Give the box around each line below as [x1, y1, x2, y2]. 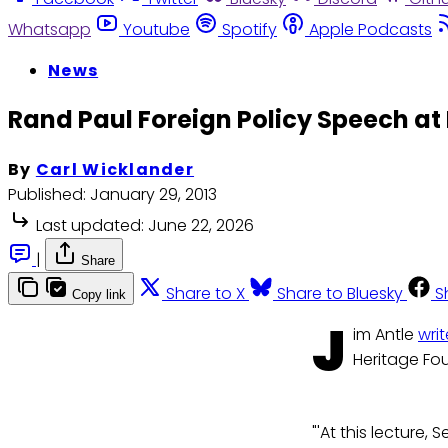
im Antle [353, 323, 418, 347]
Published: [8, 183, 86, 207]
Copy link [72, 287, 126, 303]
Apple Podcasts [309, 17, 432, 41]
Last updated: [36, 214, 144, 238]
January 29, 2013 [90, 183, 217, 207]
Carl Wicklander [35, 158, 195, 182]
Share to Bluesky [277, 282, 403, 306]
